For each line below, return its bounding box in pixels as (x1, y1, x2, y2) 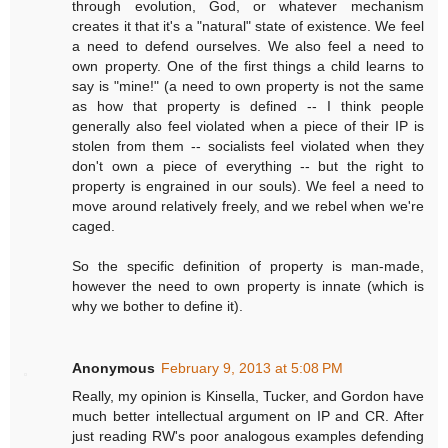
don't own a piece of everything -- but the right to (72, 158, 424, 175)
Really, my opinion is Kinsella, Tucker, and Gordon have (72, 388, 424, 405)
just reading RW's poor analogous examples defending (72, 428, 424, 445)
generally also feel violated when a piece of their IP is (72, 118, 424, 135)
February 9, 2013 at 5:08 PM (161, 360, 344, 377)
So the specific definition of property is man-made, (72, 258, 424, 275)
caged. (72, 218, 116, 235)
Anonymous (72, 360, 156, 377)
